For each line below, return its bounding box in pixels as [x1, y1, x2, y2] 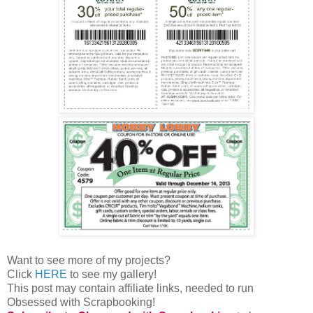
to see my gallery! [67, 277, 156, 289]
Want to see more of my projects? [7, 263, 170, 275]
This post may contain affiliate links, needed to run [7, 291, 254, 303]
